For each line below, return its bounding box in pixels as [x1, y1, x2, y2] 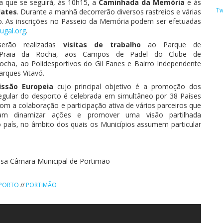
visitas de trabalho [63, 39, 148, 49]
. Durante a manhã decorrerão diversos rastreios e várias [17, 7, 201, 16]
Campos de [76, 49, 130, 59]
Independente [157, 58, 202, 68]
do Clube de [148, 49, 202, 59]
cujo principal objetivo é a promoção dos [53, 82, 202, 91]
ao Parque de [147, 39, 202, 49]
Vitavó [23, 68, 43, 78]
